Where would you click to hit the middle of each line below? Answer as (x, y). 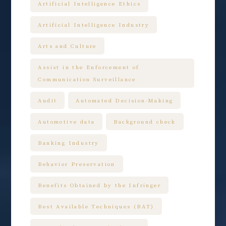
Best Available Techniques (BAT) (96, 207)
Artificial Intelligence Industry (94, 25)
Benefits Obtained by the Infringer (99, 185)
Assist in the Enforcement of (89, 67)
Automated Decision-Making (125, 101)
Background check (145, 122)
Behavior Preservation (77, 164)
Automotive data (67, 122)
